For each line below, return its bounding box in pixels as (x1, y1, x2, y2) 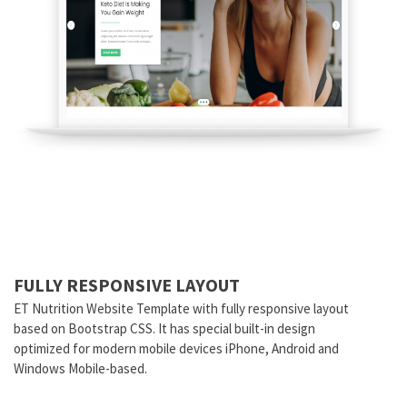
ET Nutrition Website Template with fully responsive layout (14, 300, 349, 318)
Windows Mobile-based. (14, 360, 147, 378)
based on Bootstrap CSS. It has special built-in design (14, 320, 315, 338)
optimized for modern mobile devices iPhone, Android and (14, 340, 339, 358)
